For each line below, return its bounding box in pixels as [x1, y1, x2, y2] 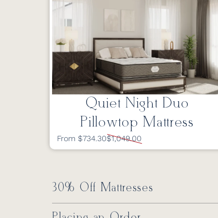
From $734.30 [57, 134, 107, 143]
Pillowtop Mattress [80, 114, 194, 131]
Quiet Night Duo [85, 95, 189, 112]
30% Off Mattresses [52, 181, 154, 195]
